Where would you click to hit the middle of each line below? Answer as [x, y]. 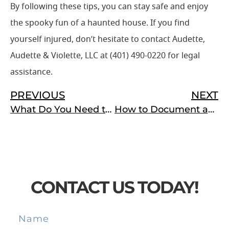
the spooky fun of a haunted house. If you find [100, 23]
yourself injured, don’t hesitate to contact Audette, [108, 39]
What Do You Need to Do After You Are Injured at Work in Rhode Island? [108, 109]
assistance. [31, 72]
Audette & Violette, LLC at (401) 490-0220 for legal [105, 55]
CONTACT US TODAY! [114, 187]
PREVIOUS [38, 95]
